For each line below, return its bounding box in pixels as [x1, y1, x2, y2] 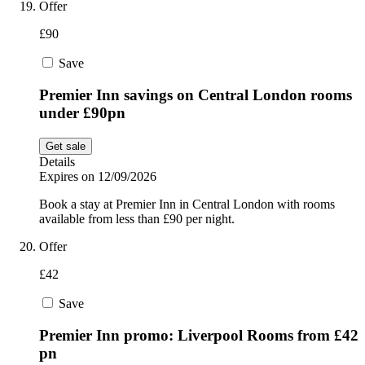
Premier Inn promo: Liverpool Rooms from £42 [39, 326, 358, 344]
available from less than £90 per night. [39, 211, 235, 226]
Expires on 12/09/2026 [39, 169, 156, 183]
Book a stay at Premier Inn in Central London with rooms [39, 196, 335, 211]
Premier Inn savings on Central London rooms [39, 86, 352, 104]
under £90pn [39, 104, 125, 122]
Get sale [46, 139, 86, 152]
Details [39, 154, 75, 169]
